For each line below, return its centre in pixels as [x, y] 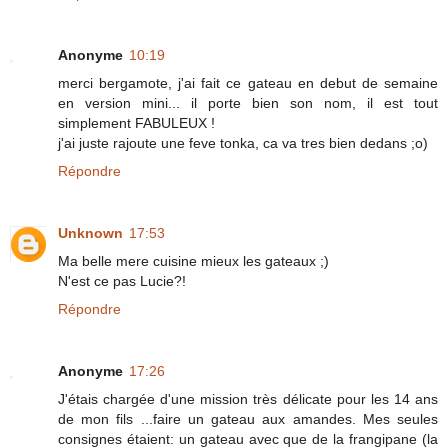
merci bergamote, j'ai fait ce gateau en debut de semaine [248, 82]
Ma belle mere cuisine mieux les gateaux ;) [193, 260]
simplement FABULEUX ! [136, 122]
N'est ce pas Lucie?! [122, 280]
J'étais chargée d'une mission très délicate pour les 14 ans [248, 398]
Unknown [90, 232]
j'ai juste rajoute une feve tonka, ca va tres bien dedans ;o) [243, 142]
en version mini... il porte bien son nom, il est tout [248, 102]
